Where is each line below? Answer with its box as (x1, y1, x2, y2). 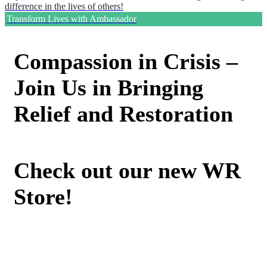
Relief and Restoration (14, 101, 233, 126)
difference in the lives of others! (5, 1, 123, 12)
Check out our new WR (14, 158, 241, 184)
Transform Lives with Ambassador (7, 14, 136, 24)
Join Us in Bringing (14, 74, 203, 100)
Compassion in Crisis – (14, 48, 238, 74)
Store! (14, 184, 73, 210)
